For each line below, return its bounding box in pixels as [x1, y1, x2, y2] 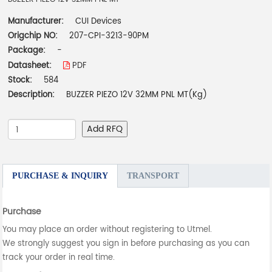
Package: [8, 44, 49, 58]
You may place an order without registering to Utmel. [2, 223, 212, 237]
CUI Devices [75, 15, 122, 29]
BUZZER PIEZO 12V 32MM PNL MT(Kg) [66, 89, 208, 102]
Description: [8, 89, 55, 102]
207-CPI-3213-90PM [69, 30, 149, 43]
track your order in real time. [2, 251, 115, 265]
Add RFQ [87, 122, 123, 137]
